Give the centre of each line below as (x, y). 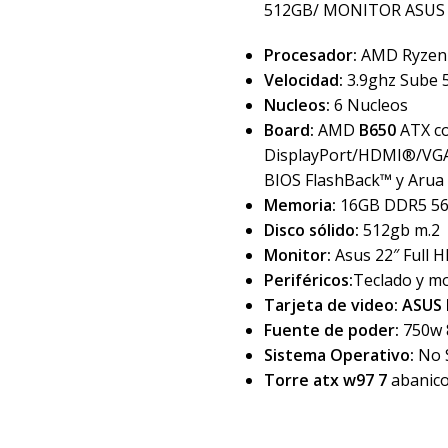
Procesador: (310, 55)
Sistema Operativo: (338, 355)
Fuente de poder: (333, 330)
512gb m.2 (399, 230)
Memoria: (301, 205)
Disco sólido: (311, 230)
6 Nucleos (368, 105)
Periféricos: (308, 280)
